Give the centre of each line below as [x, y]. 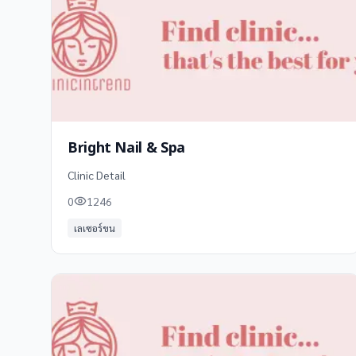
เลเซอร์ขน [95, 228]
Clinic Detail [97, 175]
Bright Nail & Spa [126, 148]
